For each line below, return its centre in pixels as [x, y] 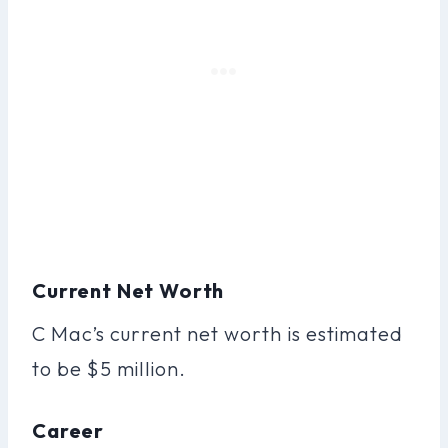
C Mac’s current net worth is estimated [217, 333]
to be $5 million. [109, 368]
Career [68, 430]
